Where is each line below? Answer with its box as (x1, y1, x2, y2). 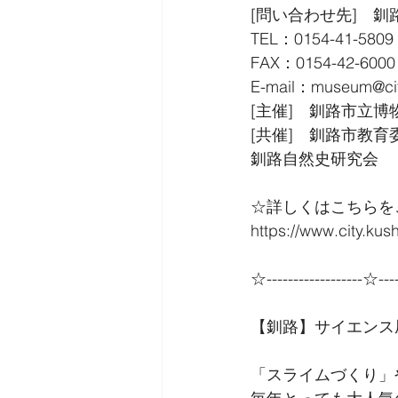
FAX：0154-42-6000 (251, 52, 395, 73)
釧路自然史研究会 (251, 148, 378, 169)
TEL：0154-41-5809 (251, 28, 394, 49)
